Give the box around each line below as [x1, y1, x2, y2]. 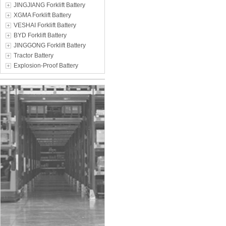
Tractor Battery [14, 52, 53, 59]
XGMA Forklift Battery [14, 12, 71, 19]
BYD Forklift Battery [14, 32, 67, 39]
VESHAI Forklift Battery [14, 22, 76, 29]
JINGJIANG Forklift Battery [14, 2, 85, 9]
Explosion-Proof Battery [14, 62, 78, 69]
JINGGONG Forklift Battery [14, 42, 86, 49]
